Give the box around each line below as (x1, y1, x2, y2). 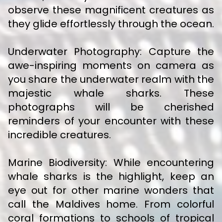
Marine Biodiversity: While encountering (8, 156, 214, 170)
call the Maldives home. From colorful (8, 197, 214, 212)
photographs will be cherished (8, 100, 214, 114)
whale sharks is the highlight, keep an (8, 169, 214, 184)
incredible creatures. (8, 128, 111, 142)
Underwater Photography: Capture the (8, 45, 214, 59)
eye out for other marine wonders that (8, 183, 214, 198)
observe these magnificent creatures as (8, 3, 214, 17)
